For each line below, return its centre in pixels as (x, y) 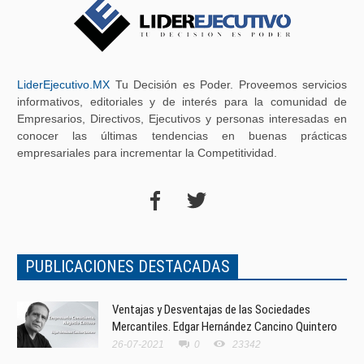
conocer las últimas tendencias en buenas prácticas (182, 136)
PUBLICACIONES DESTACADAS (128, 266)
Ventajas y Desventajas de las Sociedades (211, 309)
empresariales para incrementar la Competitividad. (147, 153)
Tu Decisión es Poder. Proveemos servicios (228, 84)
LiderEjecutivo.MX (63, 84)
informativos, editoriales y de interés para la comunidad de (182, 102)
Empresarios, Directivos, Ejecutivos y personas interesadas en (182, 119)
